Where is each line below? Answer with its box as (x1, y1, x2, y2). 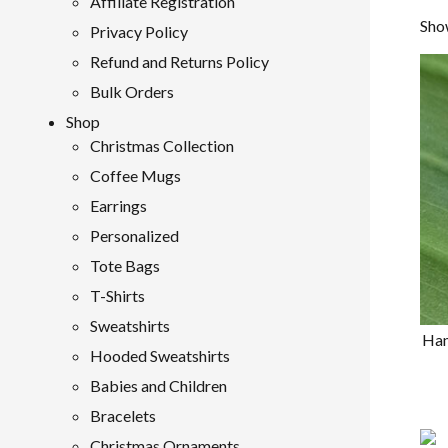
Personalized (90, 226, 179, 245)
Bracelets (90, 406, 156, 425)
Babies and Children (90, 376, 227, 395)
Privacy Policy (90, 22, 188, 41)
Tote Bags (90, 256, 160, 275)
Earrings (90, 196, 147, 215)
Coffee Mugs (90, 166, 181, 185)
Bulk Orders (90, 82, 174, 101)
